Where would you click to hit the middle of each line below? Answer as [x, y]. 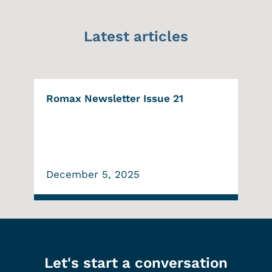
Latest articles [136, 36]
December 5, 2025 [93, 174]
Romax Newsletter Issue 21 [118, 98]
